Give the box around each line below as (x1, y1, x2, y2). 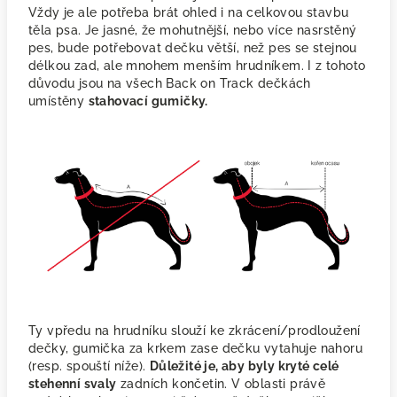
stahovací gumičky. (88, 94, 208, 108)
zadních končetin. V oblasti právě (116, 376, 326, 391)
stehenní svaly (28, 376, 117, 391)
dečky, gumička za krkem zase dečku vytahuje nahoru (28, 340, 362, 355)
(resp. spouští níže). (28, 358, 150, 373)
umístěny (28, 94, 89, 108)
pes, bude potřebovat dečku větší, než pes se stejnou (28, 41, 357, 55)
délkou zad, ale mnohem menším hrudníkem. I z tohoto (28, 58, 366, 73)
